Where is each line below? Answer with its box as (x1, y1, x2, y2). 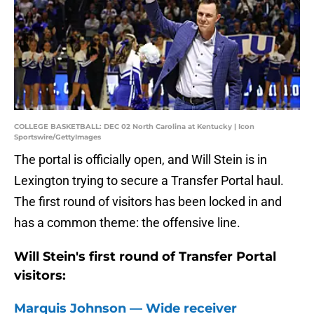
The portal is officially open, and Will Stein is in (14, 152, 267, 168)
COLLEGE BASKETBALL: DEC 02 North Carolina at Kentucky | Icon (14, 122, 254, 132)
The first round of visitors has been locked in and (14, 194, 282, 210)
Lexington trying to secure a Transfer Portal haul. (14, 173, 284, 189)
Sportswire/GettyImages (14, 132, 101, 142)
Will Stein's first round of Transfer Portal (14, 249, 276, 265)
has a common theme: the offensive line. (14, 215, 240, 231)
